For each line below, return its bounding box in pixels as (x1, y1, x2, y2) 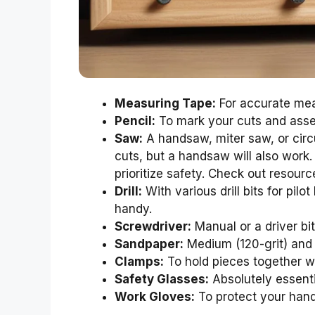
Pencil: (115, 114, 155, 129)
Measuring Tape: (115, 96, 216, 111)
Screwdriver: (115, 219, 191, 234)
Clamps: (115, 255, 164, 269)
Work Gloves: (115, 290, 195, 304)
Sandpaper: (115, 237, 184, 252)
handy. (115, 202, 152, 217)
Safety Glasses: (115, 272, 209, 287)
